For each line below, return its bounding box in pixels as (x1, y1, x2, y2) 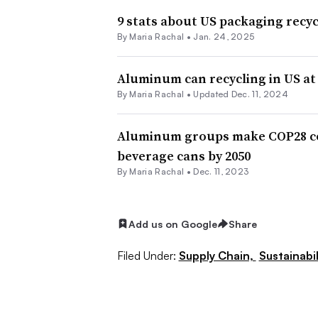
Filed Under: (116, 248, 176, 263)
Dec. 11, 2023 (193, 165, 249, 177)
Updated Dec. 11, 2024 (193, 88, 289, 99)
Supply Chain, (178, 248, 256, 263)
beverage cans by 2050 (116, 146, 251, 165)
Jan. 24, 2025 (193, 31, 255, 42)
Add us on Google (128, 217, 217, 230)
